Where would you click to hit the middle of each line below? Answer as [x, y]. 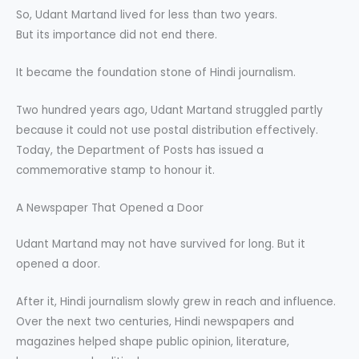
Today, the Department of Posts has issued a [140, 150]
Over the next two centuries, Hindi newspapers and [155, 321]
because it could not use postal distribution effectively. [167, 130]
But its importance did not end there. [117, 35]
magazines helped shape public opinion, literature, [153, 341]
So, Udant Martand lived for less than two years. [147, 15]
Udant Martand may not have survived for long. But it [161, 244]
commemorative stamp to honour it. [115, 170]
